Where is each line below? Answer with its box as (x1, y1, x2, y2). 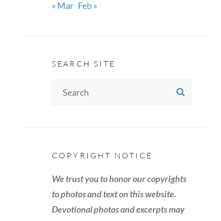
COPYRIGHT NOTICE (51, 150, 152, 160)
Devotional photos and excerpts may (51, 203, 184, 215)
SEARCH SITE (51, 58, 115, 69)
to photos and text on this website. (51, 188, 176, 199)
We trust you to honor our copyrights (51, 173, 186, 184)
